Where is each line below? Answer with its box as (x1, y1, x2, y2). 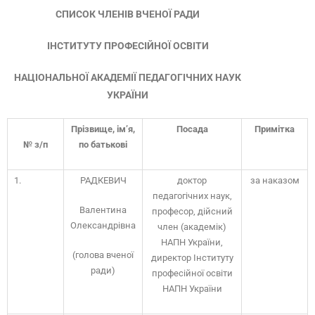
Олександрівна (70, 220, 136, 231)
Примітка (255, 124, 295, 134)
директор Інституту (150, 252, 233, 263)
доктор (177, 175, 207, 186)
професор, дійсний (151, 206, 233, 217)
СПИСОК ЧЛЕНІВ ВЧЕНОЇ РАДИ (56, 8, 200, 20)
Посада (176, 124, 208, 134)
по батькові (79, 139, 127, 150)
